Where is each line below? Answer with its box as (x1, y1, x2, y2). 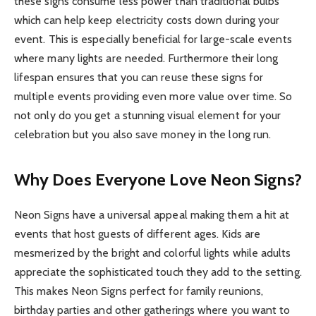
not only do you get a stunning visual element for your (14, 109, 281, 123)
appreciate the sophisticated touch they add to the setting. (14, 265, 302, 279)
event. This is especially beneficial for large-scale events (14, 32, 292, 47)
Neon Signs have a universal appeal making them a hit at (14, 207, 290, 221)
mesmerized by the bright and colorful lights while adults (14, 245, 291, 260)
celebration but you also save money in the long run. (14, 128, 272, 142)
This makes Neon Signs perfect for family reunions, (14, 284, 263, 298)
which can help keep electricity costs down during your (14, 13, 280, 28)
